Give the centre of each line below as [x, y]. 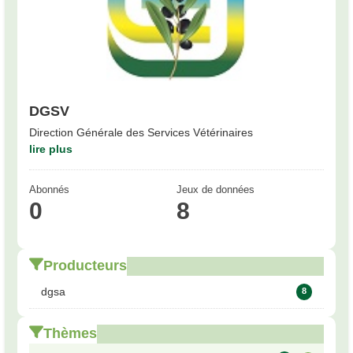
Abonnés [50, 190]
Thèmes [71, 334]
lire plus [51, 149]
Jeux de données [216, 190]
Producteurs [85, 266]
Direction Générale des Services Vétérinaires [141, 133]
